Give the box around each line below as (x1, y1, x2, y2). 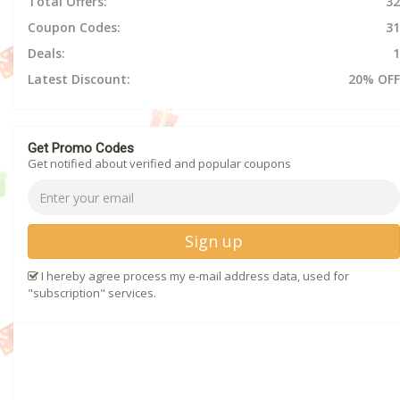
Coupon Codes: (28, 19, 121, 37)
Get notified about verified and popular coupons (28, 155, 291, 172)
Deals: (28, 45, 65, 62)
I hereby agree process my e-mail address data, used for (38, 268, 349, 285)
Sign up (185, 230, 243, 253)
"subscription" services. (28, 285, 156, 302)
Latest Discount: (28, 71, 130, 88)
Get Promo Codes (28, 140, 134, 157)
